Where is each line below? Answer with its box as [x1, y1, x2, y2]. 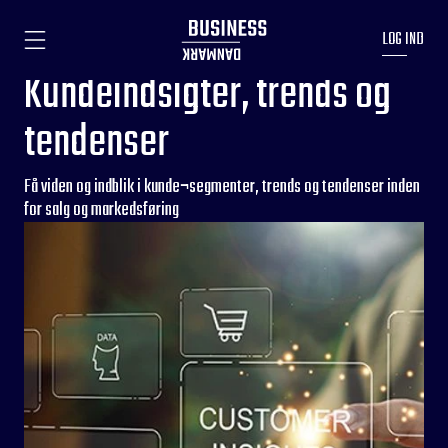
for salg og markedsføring [24, 196, 179, 225]
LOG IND [382, 27, 424, 53]
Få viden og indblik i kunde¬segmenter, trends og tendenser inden [24, 173, 420, 202]
